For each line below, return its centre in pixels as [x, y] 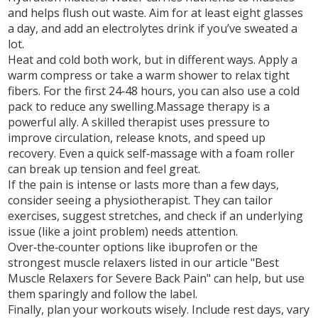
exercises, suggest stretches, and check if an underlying [156, 216]
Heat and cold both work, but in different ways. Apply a [153, 60]
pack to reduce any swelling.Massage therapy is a [139, 106]
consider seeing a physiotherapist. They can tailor [141, 200]
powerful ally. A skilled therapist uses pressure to [139, 122]
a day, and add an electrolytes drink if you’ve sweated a [153, 28]
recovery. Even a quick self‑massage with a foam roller [152, 153]
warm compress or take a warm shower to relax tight [149, 75]
